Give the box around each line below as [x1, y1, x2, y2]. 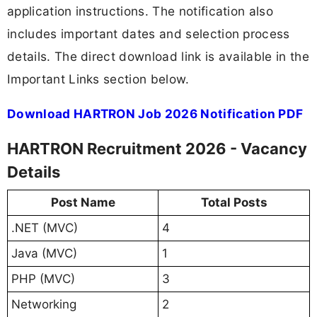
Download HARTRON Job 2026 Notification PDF [7, 105, 304, 121]
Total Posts [200, 195, 267, 210]
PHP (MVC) [11, 272, 75, 287]
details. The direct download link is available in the [7, 48, 309, 64]
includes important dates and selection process [7, 25, 290, 41]
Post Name [50, 195, 115, 210]
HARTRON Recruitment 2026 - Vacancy [7, 139, 307, 158]
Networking [11, 297, 76, 312]
